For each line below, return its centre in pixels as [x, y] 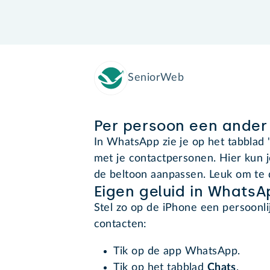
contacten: [120, 224]
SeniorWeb [156, 78]
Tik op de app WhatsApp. [177, 252]
